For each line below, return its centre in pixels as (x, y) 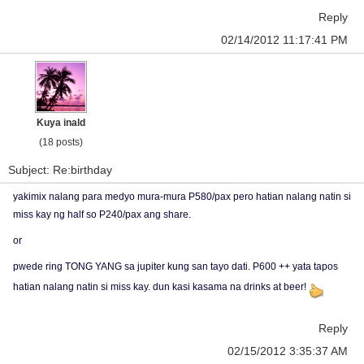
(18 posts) (61, 142)
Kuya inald (61, 123)
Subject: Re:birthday (60, 170)
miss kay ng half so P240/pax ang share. (102, 214)
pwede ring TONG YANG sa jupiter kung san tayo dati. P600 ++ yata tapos (175, 266)
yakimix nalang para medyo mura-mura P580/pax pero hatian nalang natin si (182, 197)
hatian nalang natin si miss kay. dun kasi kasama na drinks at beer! (161, 286)
